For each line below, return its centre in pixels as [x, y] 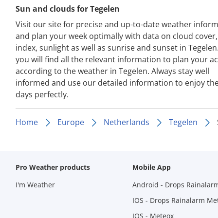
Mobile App [151, 167]
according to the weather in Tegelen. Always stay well [112, 71]
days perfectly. [42, 94]
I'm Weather [35, 185]
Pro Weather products [53, 167]
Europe [71, 122]
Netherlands [127, 122]
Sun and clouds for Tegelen [68, 9]
